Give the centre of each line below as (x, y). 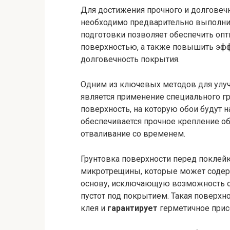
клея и (94, 208)
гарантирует (132, 208)
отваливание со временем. (133, 133)
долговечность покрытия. (130, 59)
